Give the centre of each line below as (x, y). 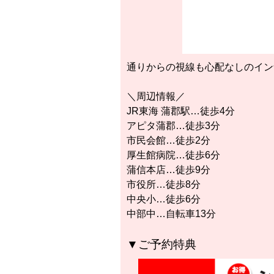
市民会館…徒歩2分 (168, 141)
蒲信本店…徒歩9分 (168, 170)
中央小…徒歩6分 (164, 199)
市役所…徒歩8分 (164, 185)
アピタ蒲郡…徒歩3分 (173, 126)
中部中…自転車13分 (171, 214)
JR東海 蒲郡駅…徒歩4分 (181, 111)
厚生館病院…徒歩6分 (173, 155)
